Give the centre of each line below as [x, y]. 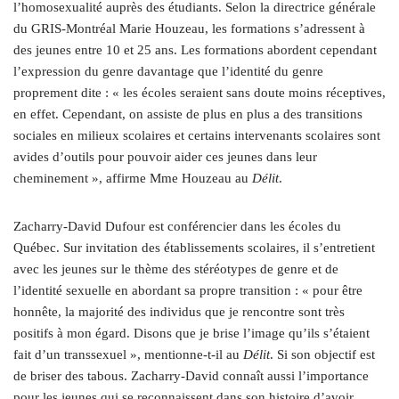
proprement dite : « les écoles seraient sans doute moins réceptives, [199, 92]
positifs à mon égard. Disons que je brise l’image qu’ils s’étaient [191, 333]
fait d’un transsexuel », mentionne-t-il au [128, 354]
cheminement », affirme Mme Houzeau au [133, 178]
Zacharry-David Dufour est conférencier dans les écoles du [177, 226]
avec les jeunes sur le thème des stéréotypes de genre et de [176, 269]
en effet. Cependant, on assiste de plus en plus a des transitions [188, 114]
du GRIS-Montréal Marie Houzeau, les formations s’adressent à [189, 28]
